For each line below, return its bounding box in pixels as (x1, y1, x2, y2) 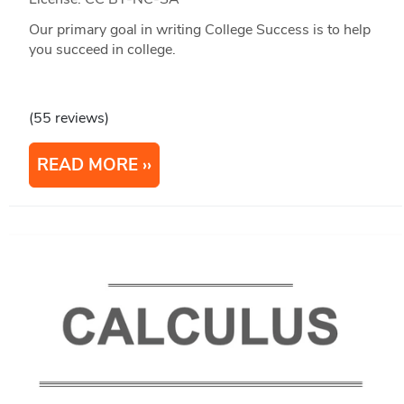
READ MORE (36, 152, 138, 177)
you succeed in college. (28, 39, 176, 60)
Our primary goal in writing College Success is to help (28, 19, 371, 40)
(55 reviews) (28, 107, 109, 128)
